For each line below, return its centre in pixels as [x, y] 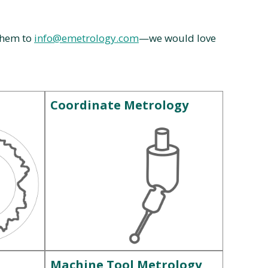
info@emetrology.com [86, 38]
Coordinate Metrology [119, 105]
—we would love [177, 38]
